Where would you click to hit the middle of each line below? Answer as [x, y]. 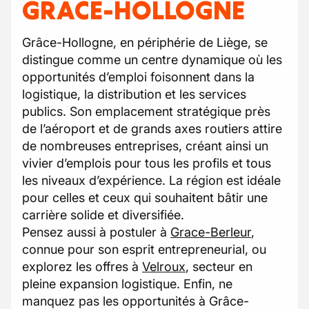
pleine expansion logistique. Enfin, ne [127, 284]
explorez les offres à [82, 267]
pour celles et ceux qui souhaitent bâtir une [145, 198]
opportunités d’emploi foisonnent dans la [138, 77]
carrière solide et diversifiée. [103, 215]
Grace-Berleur [211, 232]
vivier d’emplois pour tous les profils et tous [147, 163]
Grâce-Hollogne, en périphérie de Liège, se [145, 42]
